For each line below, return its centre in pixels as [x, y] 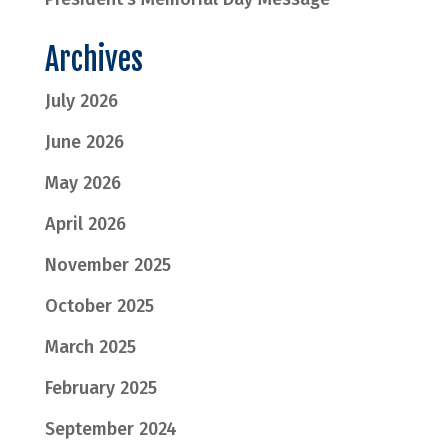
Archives [93, 60]
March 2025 [90, 347]
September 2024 [110, 429]
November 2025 [107, 265]
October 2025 [99, 306]
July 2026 [81, 101]
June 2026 [84, 142]
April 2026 [85, 224]
